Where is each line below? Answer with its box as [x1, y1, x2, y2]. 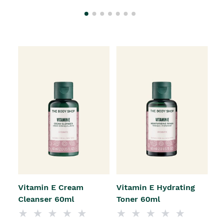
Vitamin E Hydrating [116, 183, 195, 192]
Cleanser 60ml [18, 194, 74, 204]
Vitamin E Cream [18, 183, 83, 192]
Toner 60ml [116, 194, 160, 204]
